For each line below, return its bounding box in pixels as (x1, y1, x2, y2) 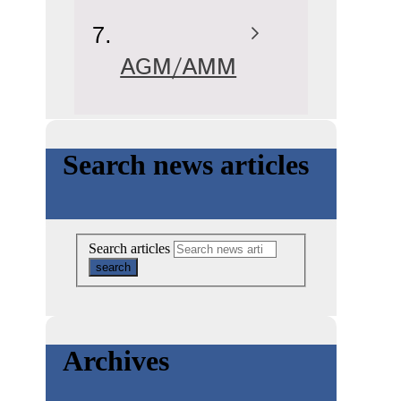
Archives (63, 344, 170, 377)
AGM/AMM (120, 50, 237, 84)
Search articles (89, 240, 170, 256)
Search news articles (63, 149, 310, 182)
